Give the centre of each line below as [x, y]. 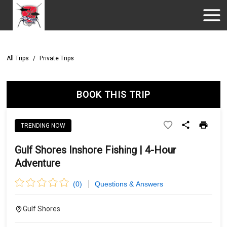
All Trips [18, 58]
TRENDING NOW [43, 125]
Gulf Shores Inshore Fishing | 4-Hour [96, 150]
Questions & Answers [129, 184]
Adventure [38, 163]
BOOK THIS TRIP [113, 94]
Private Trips [57, 58]
